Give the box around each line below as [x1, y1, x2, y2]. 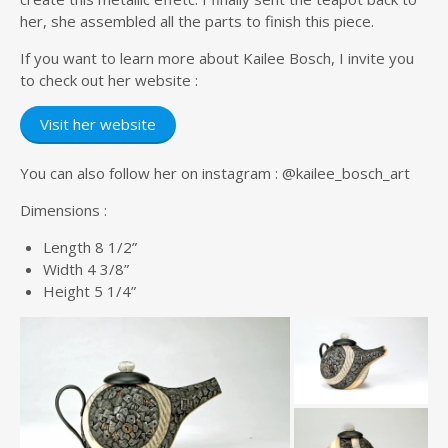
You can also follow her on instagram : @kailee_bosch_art [20, 162, 410, 183]
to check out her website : [20, 69, 202, 90]
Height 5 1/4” [42, 280, 136, 301]
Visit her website [40, 113, 156, 134]
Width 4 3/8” [42, 258, 129, 279]
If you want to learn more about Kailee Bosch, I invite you [20, 47, 414, 68]
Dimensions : [20, 199, 107, 220]
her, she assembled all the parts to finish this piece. [20, 10, 374, 31]
